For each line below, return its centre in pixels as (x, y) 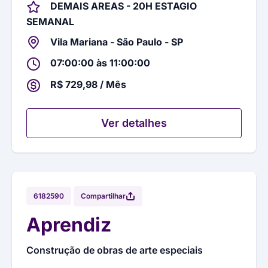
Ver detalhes (134, 123)
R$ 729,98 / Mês (88, 84)
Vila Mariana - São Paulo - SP (117, 42)
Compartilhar (103, 196)
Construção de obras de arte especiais (115, 250)
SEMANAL (50, 21)
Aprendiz (69, 224)
